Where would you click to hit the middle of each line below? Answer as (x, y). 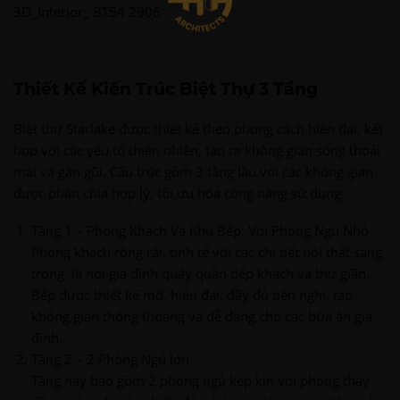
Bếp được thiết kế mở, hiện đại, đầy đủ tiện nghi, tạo (192, 294)
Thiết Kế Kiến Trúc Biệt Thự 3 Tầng (166, 88)
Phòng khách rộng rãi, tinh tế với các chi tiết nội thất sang (207, 251)
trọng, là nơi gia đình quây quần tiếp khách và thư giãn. (200, 273)
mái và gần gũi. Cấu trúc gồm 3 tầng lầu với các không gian (193, 171)
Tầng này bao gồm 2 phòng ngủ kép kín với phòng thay (200, 380)
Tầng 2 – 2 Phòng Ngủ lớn (110, 358)
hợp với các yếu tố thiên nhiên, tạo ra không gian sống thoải (197, 150)
